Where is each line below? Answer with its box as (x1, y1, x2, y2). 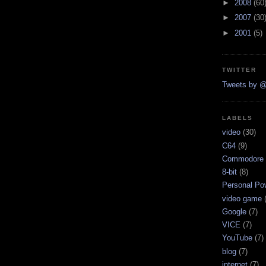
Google (222, 207, 246, 216)
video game (222, 194, 262, 203)
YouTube (222, 233, 252, 243)
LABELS (222, 114, 254, 121)
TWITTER (222, 66, 257, 74)
